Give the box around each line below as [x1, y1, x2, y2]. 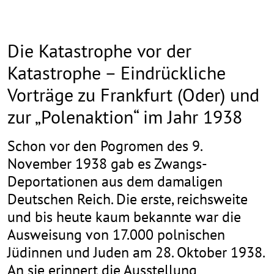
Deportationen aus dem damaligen [7, 171, 223, 191]
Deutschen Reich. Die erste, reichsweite [7, 189, 248, 209]
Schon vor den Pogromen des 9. [7, 136, 202, 156]
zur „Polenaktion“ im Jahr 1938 [7, 105, 242, 128]
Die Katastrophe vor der [7, 39, 191, 62]
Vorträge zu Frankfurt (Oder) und [7, 83, 259, 106]
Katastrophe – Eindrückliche [7, 61, 226, 84]
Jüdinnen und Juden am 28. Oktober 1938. [7, 242, 264, 262]
